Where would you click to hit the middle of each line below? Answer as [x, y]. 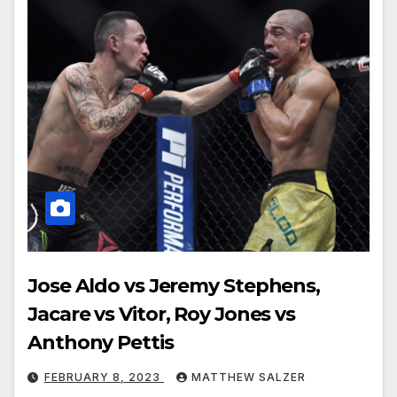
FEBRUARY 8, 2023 [104, 378]
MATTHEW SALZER [249, 378]
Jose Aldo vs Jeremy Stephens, [174, 286]
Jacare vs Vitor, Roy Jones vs [162, 315]
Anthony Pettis [101, 343]
